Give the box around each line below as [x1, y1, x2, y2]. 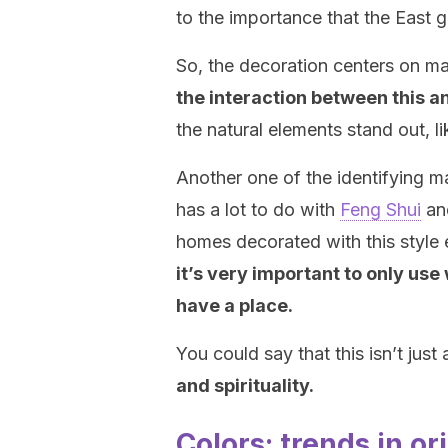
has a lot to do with [176, 199, 340, 220]
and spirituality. [176, 375, 318, 396]
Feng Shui [340, 199, 421, 220]
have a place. [176, 295, 297, 316]
